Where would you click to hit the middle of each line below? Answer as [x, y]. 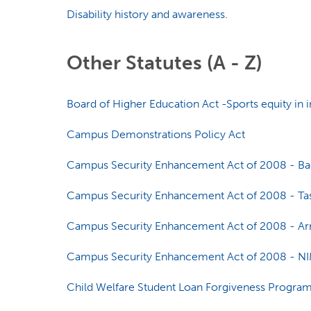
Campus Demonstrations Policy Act [155, 134]
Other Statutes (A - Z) [164, 63]
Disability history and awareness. [147, 14]
